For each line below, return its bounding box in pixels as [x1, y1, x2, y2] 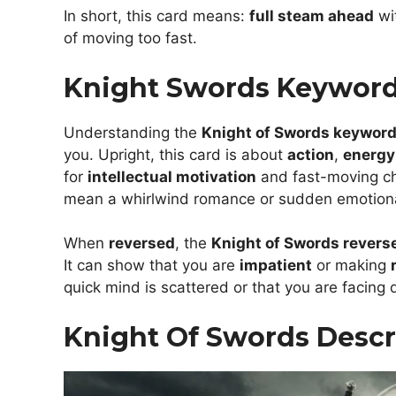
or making [312, 256, 391, 275]
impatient [240, 256, 312, 275]
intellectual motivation [88, 167, 256, 186]
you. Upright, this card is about [64, 145, 287, 164]
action [287, 145, 334, 164]
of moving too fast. [64, 29, 197, 48]
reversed [109, 234, 175, 253]
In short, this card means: [64, 7, 249, 26]
